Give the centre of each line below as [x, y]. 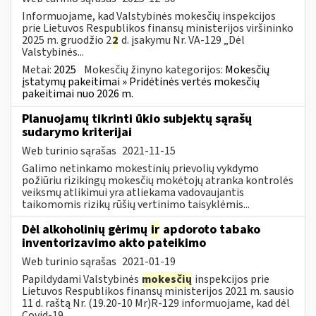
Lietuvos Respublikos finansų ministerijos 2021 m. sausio [158, 291]
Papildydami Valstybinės [81, 279]
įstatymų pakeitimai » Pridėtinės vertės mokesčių [141, 81]
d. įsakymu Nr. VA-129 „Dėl [182, 40]
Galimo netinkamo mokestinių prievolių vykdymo [140, 168]
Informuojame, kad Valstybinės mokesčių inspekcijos [149, 16]
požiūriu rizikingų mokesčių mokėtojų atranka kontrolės [158, 180]
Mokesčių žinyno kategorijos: [154, 69]
